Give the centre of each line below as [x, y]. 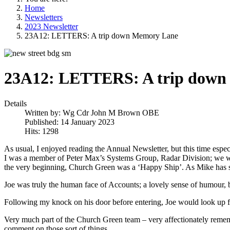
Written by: [44, 112]
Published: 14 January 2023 [70, 122]
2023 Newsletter [51, 26]
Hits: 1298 [42, 131]
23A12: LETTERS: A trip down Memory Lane [101, 36]
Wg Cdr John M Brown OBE [111, 112]
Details [15, 103]
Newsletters [44, 17]
